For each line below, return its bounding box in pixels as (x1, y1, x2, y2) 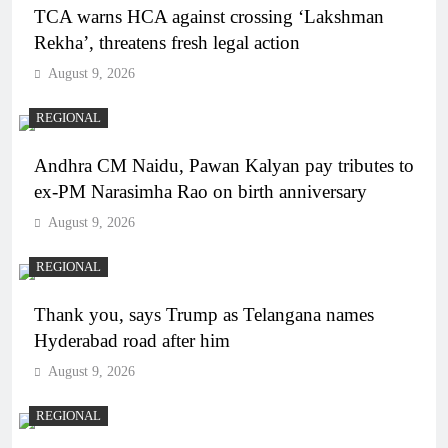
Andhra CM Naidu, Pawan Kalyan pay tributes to (34, 155, 414, 177)
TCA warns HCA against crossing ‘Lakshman (34, 6, 384, 28)
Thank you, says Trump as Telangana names (34, 304, 374, 326)
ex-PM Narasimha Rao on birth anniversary (34, 181, 367, 203)
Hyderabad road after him (34, 330, 230, 352)
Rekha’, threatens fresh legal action (34, 32, 300, 54)
